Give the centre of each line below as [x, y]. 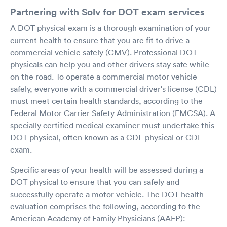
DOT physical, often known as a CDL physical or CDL [106, 137]
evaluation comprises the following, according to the [105, 206]
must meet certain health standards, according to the [106, 101]
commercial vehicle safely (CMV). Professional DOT [104, 52]
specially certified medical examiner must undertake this [112, 125]
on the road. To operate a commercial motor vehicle [104, 77]
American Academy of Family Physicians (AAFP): [98, 218]
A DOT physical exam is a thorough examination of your [110, 28]
